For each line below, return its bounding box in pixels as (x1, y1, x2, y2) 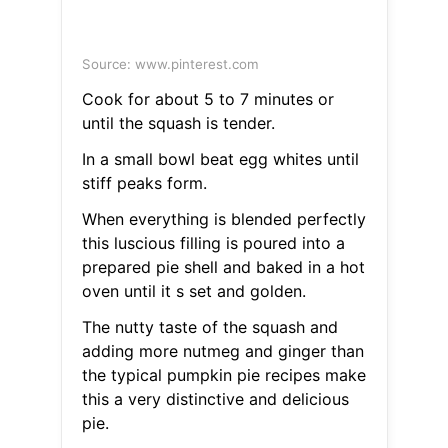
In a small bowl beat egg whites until (81, 149, 359, 170)
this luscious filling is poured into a (81, 233, 345, 254)
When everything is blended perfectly (81, 209, 366, 230)
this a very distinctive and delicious (81, 389, 349, 410)
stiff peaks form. (81, 173, 207, 194)
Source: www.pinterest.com (81, 56, 259, 73)
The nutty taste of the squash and (81, 317, 338, 338)
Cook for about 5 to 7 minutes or (81, 89, 334, 110)
